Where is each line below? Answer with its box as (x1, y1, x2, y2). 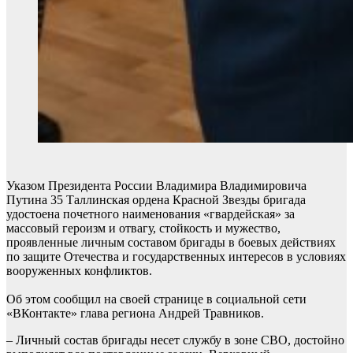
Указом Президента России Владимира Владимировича (6, 179, 307, 192)
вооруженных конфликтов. (6, 264, 152, 277)
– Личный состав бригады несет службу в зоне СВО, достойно (6, 333, 344, 347)
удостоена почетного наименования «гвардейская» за (6, 207, 295, 221)
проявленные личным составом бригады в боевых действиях (6, 236, 336, 249)
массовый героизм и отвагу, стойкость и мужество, (6, 221, 281, 235)
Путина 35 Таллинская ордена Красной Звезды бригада (6, 193, 306, 206)
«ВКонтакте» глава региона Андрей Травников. (6, 307, 264, 320)
